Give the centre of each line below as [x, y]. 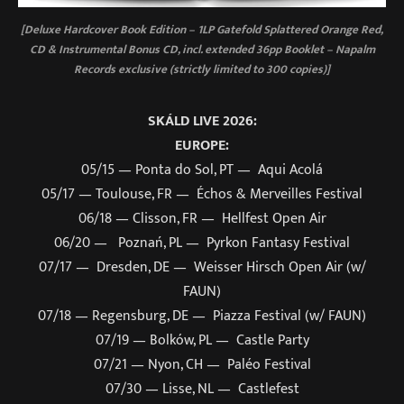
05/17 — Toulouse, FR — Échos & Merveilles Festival [202, 193]
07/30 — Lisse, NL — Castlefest [202, 388]
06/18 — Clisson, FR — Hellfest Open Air [202, 218]
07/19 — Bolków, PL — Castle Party [202, 340]
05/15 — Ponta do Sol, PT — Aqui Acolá [202, 169]
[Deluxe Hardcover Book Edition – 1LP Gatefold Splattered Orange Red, [202, 29]
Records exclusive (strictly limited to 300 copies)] [202, 69]
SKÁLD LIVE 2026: [202, 120]
